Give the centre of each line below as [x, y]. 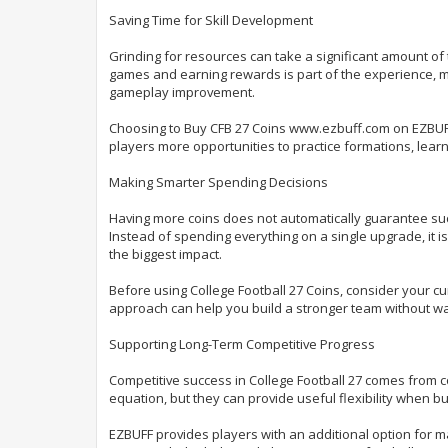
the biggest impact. [165, 253]
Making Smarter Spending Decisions [218, 181]
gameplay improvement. [182, 91]
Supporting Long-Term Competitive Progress [242, 343]
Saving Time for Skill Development [211, 19]
